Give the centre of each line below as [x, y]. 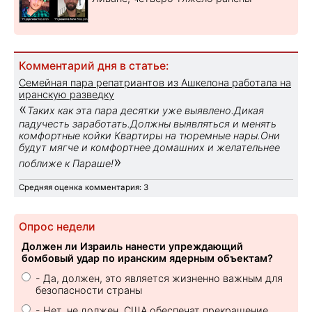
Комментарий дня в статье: [94, 65]
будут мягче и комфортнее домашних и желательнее [149, 147]
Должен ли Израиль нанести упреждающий [132, 246]
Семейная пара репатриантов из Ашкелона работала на [155, 82]
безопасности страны [89, 290]
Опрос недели [57, 226]
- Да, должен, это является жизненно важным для [159, 278]
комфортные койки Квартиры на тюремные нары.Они [149, 135]
